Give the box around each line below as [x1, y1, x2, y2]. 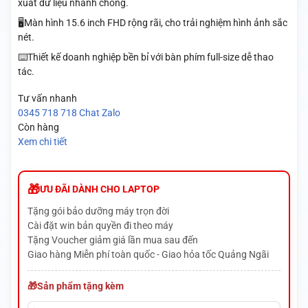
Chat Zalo [78, 107, 120, 119]
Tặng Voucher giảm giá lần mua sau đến [27, 234, 198, 246]
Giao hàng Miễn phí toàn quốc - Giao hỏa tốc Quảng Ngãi [27, 249, 269, 261]
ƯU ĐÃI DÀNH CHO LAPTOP [39, 184, 159, 195]
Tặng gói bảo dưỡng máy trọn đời [27, 206, 169, 217]
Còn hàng [17, 122, 59, 133]
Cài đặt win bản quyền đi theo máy [27, 220, 173, 232]
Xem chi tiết [17, 136, 67, 148]
